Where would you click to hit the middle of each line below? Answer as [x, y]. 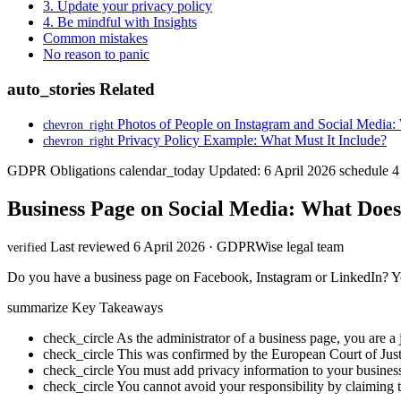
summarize [38, 307]
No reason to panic [96, 55]
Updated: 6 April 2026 [272, 170]
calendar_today [162, 170]
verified [27, 247]
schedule [364, 170]
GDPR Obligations [63, 170]
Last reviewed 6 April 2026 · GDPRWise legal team [197, 246]
